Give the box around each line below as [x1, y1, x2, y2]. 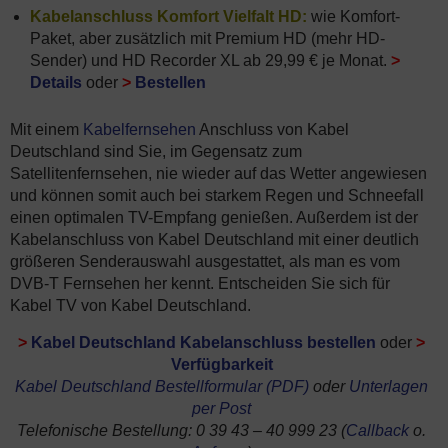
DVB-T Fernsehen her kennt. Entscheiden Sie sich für [10, 275, 390, 292]
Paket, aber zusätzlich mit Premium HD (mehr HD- [30, 30, 385, 47]
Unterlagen [349, 378, 428, 395]
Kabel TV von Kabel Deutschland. [10, 297, 251, 314]
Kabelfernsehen [83, 121, 196, 138]
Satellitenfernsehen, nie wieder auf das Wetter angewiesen [10, 165, 427, 182]
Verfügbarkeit [170, 356, 273, 373]
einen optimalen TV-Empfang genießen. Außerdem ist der [10, 209, 418, 226]
